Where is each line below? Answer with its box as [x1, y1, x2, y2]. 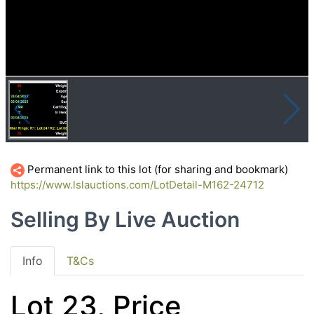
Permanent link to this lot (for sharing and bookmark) [25, 162, 288, 176]
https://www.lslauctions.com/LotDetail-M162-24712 [11, 177, 264, 191]
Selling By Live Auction [11, 206, 240, 232]
